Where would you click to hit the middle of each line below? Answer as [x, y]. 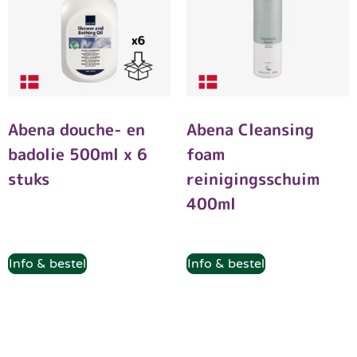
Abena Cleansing [250, 129]
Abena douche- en [76, 129]
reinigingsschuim [253, 179]
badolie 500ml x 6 [78, 154]
